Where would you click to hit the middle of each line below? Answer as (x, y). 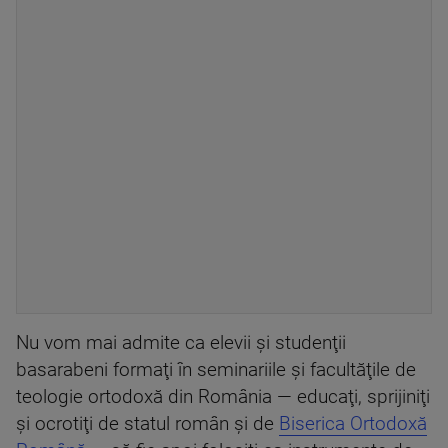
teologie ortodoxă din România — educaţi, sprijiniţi (223, 396)
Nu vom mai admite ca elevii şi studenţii (181, 342)
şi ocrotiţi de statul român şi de (147, 423)
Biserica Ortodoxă (353, 423)
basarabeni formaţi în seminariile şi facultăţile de (216, 369)
